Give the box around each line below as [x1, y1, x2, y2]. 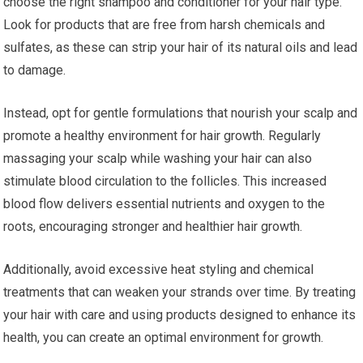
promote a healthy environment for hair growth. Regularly [3, 127, 322, 143]
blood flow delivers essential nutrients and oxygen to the [3, 195, 326, 211]
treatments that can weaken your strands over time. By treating [3, 284, 357, 300]
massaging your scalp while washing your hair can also [3, 150, 313, 166]
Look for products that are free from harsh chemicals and [3, 16, 326, 32]
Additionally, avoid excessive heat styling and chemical [3, 261, 314, 277]
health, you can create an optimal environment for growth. [3, 329, 324, 345]
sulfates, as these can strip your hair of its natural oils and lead [3, 39, 358, 55]
